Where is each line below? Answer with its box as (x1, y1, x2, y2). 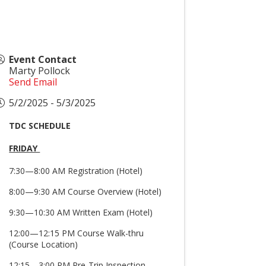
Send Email (9, 75, 58, 88)
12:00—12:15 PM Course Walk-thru (9, 227, 144, 239)
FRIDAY (9, 142, 40, 154)
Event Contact (9, 53, 77, 66)
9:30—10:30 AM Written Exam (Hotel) (9, 207, 153, 218)
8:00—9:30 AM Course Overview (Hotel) (9, 186, 162, 197)
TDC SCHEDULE (9, 120, 71, 131)
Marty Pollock (9, 64, 71, 77)
